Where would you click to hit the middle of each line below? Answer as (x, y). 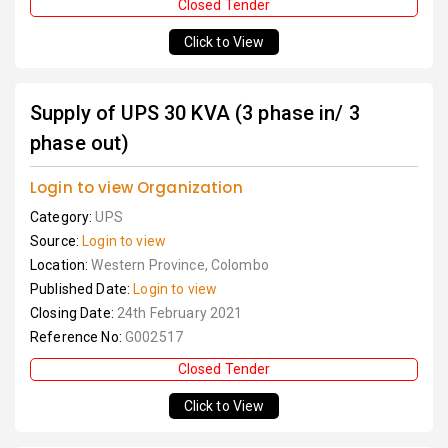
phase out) (80, 143)
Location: (61, 265)
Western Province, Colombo (180, 265)
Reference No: (77, 337)
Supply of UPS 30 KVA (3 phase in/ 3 (195, 113)
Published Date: (82, 289)
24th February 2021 (179, 313)
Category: (63, 217)
